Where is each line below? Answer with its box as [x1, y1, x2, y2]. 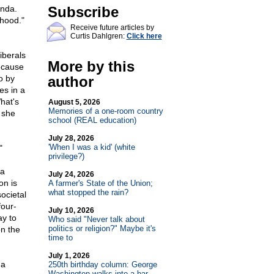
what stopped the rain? [48, 188, 128, 197]
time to [48, 233, 73, 242]
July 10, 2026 [48, 206, 94, 215]
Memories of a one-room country [48, 106, 163, 116]
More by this [47, 58, 135, 75]
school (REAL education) [48, 116, 136, 125]
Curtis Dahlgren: [70, 32, 127, 40]
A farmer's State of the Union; [48, 179, 153, 188]
